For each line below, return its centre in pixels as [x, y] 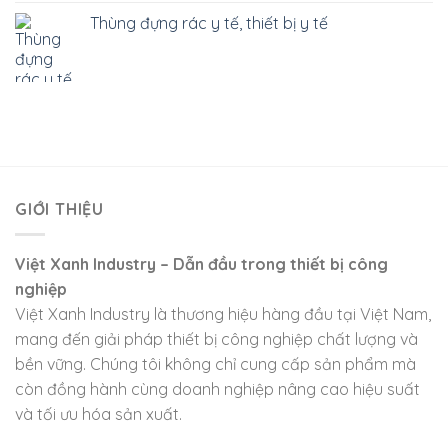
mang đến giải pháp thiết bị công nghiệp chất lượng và [216, 338]
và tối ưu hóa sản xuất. [98, 413]
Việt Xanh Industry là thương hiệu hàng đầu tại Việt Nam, [223, 313]
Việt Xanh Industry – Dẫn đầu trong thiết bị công [201, 263]
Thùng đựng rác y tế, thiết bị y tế [209, 23]
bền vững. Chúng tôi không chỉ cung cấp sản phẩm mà [215, 363]
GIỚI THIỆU [60, 209]
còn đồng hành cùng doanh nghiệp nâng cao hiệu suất [217, 388]
